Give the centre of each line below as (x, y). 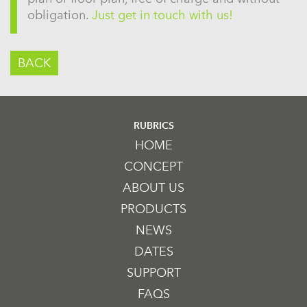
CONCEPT (153, 166)
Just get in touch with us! (162, 15)
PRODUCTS (153, 209)
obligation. (60, 15)
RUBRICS (153, 125)
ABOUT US (153, 187)
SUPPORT (153, 272)
